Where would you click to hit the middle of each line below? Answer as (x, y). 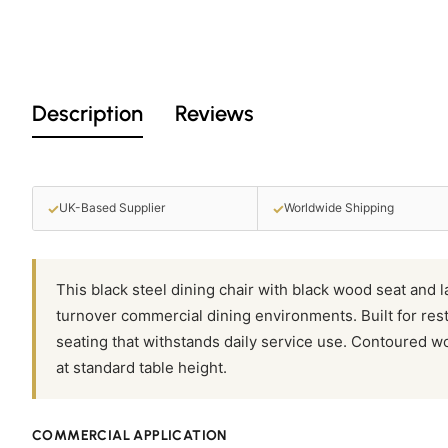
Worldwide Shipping (338, 208)
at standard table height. (141, 367)
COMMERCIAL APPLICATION (129, 435)
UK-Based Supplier (112, 208)
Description (87, 114)
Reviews (214, 114)
